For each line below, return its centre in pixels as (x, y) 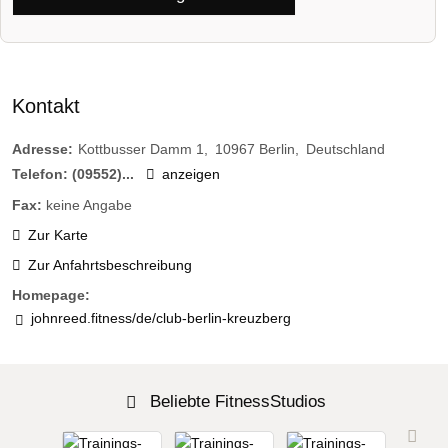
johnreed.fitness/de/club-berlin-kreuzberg (160, 318)
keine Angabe (89, 204)
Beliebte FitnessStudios (235, 400)
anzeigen (190, 174)
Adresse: (42, 149)
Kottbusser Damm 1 (141, 149)
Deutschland (345, 149)
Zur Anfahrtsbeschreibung (109, 265)
